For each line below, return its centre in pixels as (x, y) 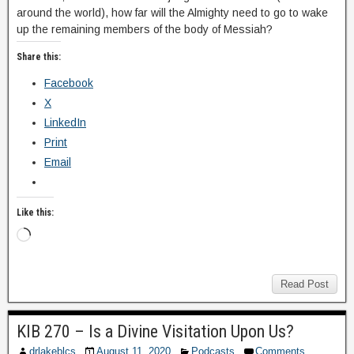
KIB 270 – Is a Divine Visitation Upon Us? (155, 331)
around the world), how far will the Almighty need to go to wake (172, 13)
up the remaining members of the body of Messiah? (145, 29)
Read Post (305, 284)
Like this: (35, 213)
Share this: (39, 57)
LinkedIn (65, 122)
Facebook (69, 83)
